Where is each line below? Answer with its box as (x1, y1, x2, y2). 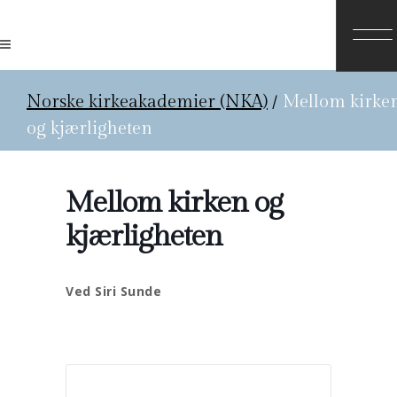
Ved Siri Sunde (66, 283, 161, 300)
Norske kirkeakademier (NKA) (27, 91, 268, 113)
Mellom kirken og (66, 186, 283, 220)
